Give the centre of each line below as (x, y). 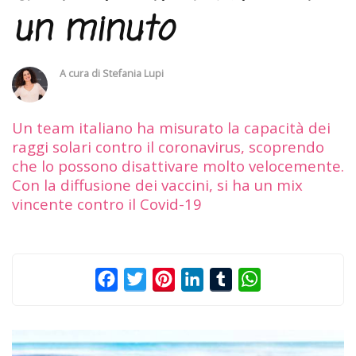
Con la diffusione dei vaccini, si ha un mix (157, 184)
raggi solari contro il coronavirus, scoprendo (168, 146)
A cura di (81, 73)
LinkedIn (229, 279)
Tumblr (254, 279)
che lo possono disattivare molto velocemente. (178, 165)
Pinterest (202, 279)
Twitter (168, 279)
